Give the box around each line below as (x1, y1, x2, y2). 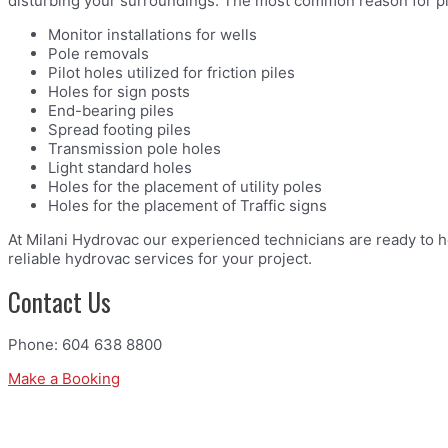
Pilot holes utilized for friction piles (48, 63, 295, 83)
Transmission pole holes (48, 139, 221, 159)
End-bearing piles (48, 101, 174, 121)
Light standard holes (48, 158, 192, 178)
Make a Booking (8, 369, 120, 389)
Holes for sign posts (48, 82, 190, 102)
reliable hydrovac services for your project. (8, 249, 312, 269)
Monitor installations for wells (48, 25, 257, 45)
